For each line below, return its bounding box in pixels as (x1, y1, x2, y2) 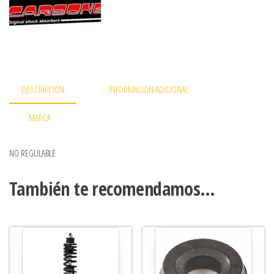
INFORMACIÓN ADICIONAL (109, 83, 188, 95)
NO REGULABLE (9, 146, 56, 159)
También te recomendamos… (9, 176, 215, 201)
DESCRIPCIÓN (21, 83, 64, 95)
